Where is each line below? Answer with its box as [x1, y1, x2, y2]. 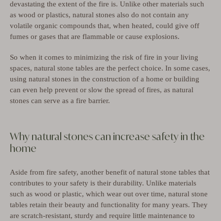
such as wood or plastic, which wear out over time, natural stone [10, 189, 208, 198]
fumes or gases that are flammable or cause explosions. [10, 33, 180, 41]
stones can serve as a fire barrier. [10, 96, 110, 105]
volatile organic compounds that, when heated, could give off [10, 22, 199, 30]
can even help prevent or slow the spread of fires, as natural [10, 85, 193, 94]
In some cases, [165, 64, 210, 72]
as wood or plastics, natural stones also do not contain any [10, 11, 189, 19]
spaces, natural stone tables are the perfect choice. [10, 64, 165, 72]
